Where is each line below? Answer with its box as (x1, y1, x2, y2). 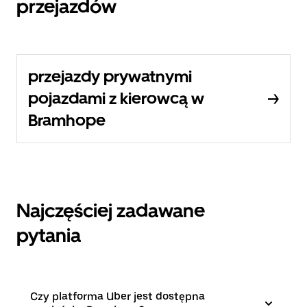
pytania (16, 223, 81, 247)
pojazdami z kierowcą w (28, 88, 204, 108)
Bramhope (28, 110, 106, 130)
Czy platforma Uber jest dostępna (30, 290, 205, 303)
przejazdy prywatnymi (28, 66, 192, 86)
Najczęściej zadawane (16, 199, 205, 222)
